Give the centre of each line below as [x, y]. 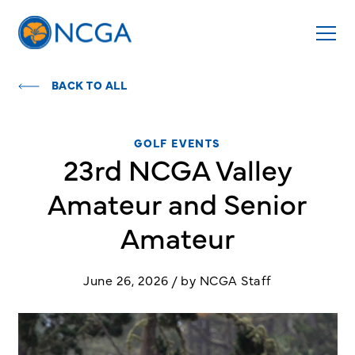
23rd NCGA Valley [177, 169]
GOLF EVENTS [177, 143]
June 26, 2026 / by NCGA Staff [177, 280]
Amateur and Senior [177, 203]
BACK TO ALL [89, 85]
